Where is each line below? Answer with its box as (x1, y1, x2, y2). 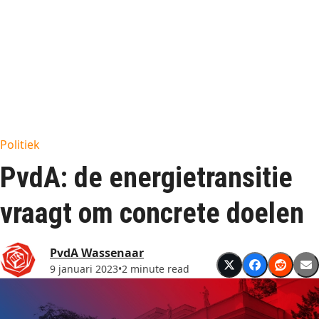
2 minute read (122, 261, 189, 276)
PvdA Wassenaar (50, 244, 144, 261)
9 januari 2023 (50, 261, 118, 276)
